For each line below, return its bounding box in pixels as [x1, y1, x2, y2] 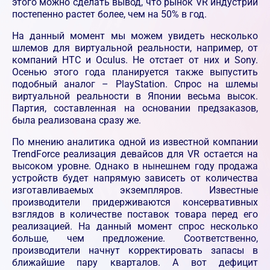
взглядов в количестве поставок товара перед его [12, 209, 258, 221]
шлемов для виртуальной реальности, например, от [12, 42, 258, 54]
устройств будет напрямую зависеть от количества [12, 172, 258, 184]
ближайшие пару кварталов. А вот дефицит [12, 257, 258, 269]
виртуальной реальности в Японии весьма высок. [12, 90, 258, 102]
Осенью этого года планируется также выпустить [12, 66, 258, 78]
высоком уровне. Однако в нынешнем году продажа [12, 160, 258, 172]
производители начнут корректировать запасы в [12, 245, 258, 257]
